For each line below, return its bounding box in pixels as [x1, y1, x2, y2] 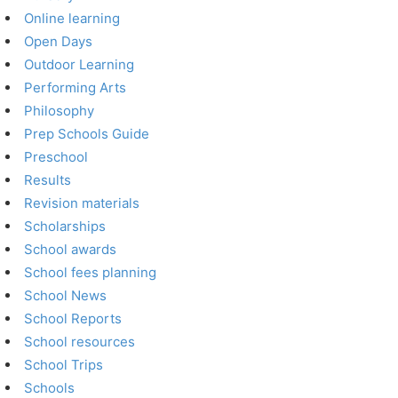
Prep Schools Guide [24, 125, 150, 142]
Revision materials [24, 195, 140, 211]
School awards [24, 241, 117, 258]
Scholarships [24, 218, 107, 235]
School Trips [24, 356, 104, 373]
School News [24, 287, 107, 304]
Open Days [24, 33, 93, 50]
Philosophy [24, 102, 95, 119]
